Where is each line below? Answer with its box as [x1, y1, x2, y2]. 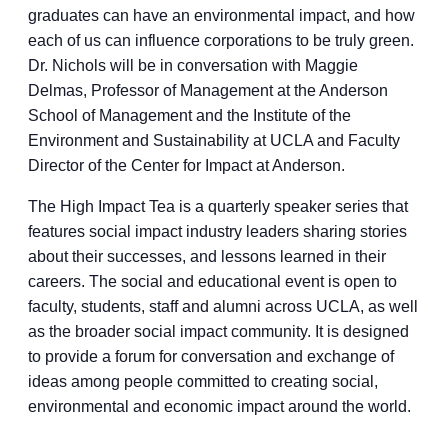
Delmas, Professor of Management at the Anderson [28, 82, 388, 99]
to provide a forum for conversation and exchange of [28, 348, 394, 365]
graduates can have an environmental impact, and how [28, 7, 415, 24]
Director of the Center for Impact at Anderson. [28, 157, 345, 174]
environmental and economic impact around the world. [28, 398, 411, 415]
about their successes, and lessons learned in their [28, 248, 386, 265]
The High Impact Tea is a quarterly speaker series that [28, 198, 408, 215]
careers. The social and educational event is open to [28, 273, 397, 290]
